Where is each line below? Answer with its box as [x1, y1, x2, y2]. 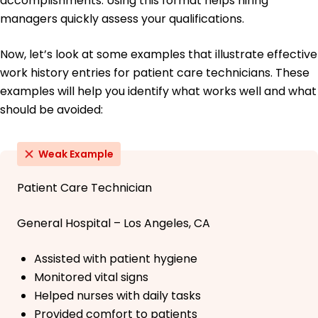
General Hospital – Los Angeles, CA [17, 215, 210, 232]
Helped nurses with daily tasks [34, 287, 201, 305]
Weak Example [38, 147, 114, 162]
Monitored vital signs [34, 269, 148, 286]
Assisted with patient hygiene [34, 251, 197, 268]
